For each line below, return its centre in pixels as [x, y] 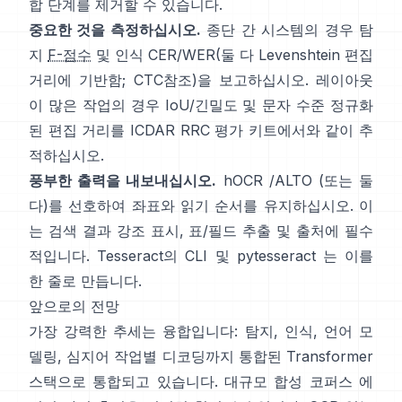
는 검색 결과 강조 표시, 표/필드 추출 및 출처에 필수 [201, 231]
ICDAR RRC [170, 130]
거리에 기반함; [81, 80]
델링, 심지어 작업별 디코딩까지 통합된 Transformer [201, 356]
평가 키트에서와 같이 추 [294, 130]
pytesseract [276, 256]
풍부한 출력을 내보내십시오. [123, 180]
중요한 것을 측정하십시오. [115, 30]
